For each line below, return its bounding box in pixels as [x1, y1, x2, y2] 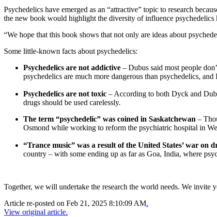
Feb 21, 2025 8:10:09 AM [66, 199, 146, 208]
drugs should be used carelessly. [23, 98, 123, 107]
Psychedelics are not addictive [23, 63, 121, 72]
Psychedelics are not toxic [23, 90, 107, 98]
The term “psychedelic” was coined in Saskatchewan [23, 115, 196, 124]
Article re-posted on [4, 199, 66, 208]
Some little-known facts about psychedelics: [4, 47, 138, 56]
